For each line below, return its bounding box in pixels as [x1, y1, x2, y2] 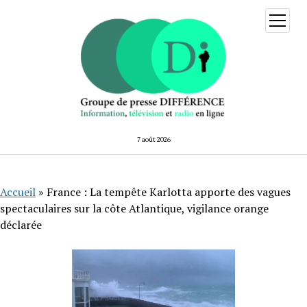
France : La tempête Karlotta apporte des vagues [47, 184, 291, 199]
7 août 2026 [136, 134, 171, 144]
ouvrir [277, 14, 299, 24]
